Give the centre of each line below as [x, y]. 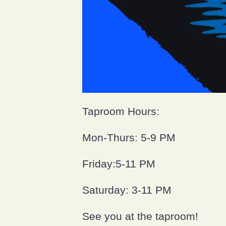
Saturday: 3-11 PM [127, 190]
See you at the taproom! [140, 216]
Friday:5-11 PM [119, 164]
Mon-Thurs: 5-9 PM [129, 137]
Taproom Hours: [121, 111]
